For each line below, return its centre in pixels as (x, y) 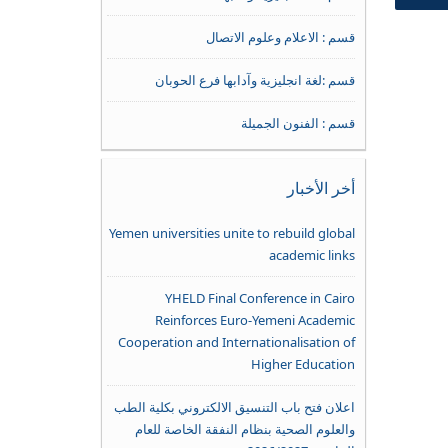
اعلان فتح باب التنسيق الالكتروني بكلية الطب (234, 407)
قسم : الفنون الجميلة (297, 123)
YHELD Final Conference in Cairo (259, 298)
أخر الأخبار (320, 188)
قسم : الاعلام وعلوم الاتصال (280, 37)
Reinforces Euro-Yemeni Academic (254, 320)
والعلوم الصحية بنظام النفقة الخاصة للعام (244, 429)
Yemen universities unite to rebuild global (231, 233)
